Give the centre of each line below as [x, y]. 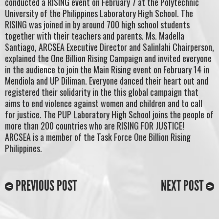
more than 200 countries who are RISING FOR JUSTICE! [95, 125]
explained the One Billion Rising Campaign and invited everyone [108, 58]
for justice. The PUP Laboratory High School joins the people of [109, 114]
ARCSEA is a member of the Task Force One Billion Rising [98, 137]
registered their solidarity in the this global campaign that [102, 92]
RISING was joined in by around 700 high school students [97, 24]
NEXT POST [183, 186]
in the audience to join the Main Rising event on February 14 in [107, 69]
